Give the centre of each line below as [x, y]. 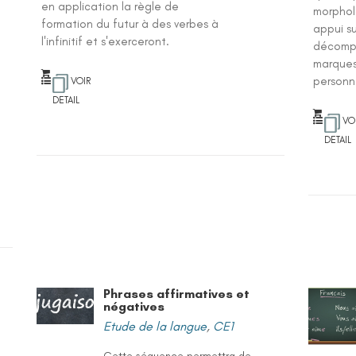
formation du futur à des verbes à [130, 24]
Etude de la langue [155, 326]
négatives [134, 306]
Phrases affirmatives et [177, 294]
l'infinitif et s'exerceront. [106, 41]
